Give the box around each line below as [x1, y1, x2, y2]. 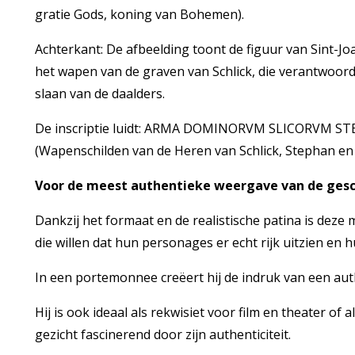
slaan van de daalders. [34, 85, 165, 102]
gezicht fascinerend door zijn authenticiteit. [34, 326, 291, 343]
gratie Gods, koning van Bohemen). [34, 6, 244, 23]
